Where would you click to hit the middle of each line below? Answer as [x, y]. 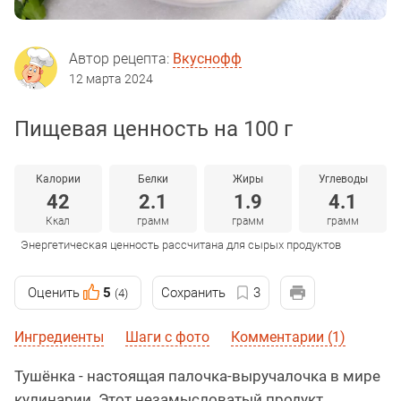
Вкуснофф [207, 59]
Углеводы [343, 179]
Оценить [54, 293]
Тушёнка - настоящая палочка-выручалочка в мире [197, 376]
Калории [58, 179]
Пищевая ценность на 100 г [154, 129]
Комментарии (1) [288, 337]
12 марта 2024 [111, 79]
